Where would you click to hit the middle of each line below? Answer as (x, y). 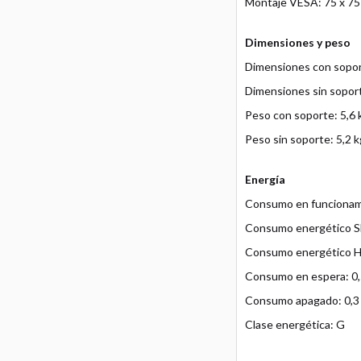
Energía (265, 180)
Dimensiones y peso (297, 43)
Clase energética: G (295, 325)
